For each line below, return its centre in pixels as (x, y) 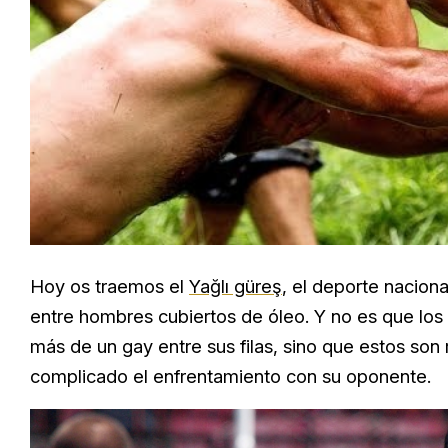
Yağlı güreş (235, 286)
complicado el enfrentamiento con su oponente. (230, 376)
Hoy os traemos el (109, 286)
